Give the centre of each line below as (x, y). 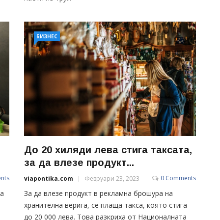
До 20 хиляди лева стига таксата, (108, 150)
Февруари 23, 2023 (112, 178)
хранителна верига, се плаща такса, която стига (106, 205)
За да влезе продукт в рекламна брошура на (98, 193)
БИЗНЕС (47, 36)
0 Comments (178, 178)
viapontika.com (49, 178)
